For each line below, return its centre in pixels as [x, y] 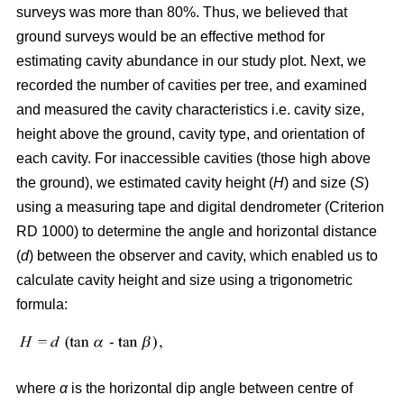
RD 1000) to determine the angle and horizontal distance [197, 231]
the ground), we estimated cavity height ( [145, 182]
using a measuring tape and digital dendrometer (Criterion [200, 207]
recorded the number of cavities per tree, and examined [192, 85]
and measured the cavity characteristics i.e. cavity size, [190, 109]
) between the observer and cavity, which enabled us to [203, 255]
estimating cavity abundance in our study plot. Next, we [191, 60]
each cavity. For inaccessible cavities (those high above [193, 158]
